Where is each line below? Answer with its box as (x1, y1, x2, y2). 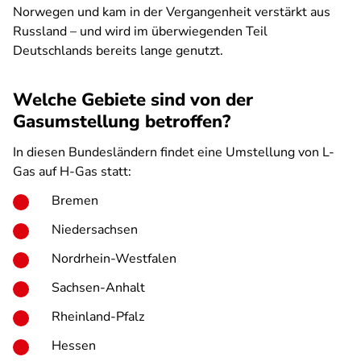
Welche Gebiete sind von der (13, 88, 253, 112)
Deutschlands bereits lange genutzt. (13, 42, 223, 60)
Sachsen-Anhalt (52, 279, 145, 297)
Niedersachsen (52, 221, 138, 239)
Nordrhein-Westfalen (52, 250, 176, 268)
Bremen (52, 192, 98, 210)
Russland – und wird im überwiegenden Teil (13, 23, 268, 40)
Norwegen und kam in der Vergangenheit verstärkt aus (13, 3, 330, 21)
